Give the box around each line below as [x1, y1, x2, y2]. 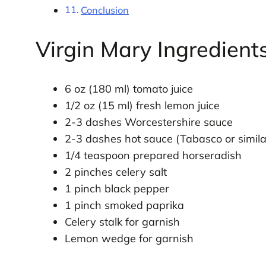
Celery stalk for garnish [64, 214, 180, 229]
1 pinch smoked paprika [64, 198, 184, 212]
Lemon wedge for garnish [64, 231, 194, 245]
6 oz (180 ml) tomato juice [64, 81, 193, 96]
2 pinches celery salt [64, 164, 167, 179]
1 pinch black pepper [64, 181, 169, 195]
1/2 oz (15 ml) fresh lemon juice [64, 98, 220, 112]
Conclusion [81, 4, 129, 16]
